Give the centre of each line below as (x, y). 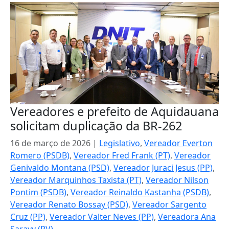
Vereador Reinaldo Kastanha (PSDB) (140, 192)
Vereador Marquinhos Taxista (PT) (76, 180)
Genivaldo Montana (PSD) (60, 168)
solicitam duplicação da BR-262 (96, 126)
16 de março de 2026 (50, 143)
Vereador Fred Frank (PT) (122, 155)
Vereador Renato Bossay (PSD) (69, 204)
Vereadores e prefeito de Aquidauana (114, 111)
